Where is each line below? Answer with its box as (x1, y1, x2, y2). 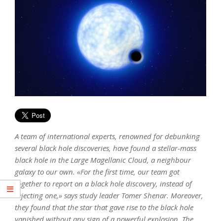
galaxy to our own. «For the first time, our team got (15, 166, 180, 177)
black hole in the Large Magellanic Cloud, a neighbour (15, 154, 191, 165)
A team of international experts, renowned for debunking (15, 131, 200, 141)
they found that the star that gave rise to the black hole (15, 202, 193, 212)
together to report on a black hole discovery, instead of (15, 178, 192, 188)
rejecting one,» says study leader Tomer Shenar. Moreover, (15, 190, 203, 200)
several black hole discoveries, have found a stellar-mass (15, 143, 196, 153)
